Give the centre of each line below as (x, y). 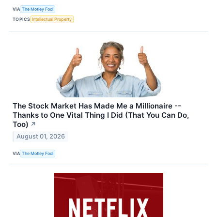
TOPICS (22, 19)
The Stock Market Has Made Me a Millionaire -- (97, 106)
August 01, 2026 (41, 137)
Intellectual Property (52, 19)
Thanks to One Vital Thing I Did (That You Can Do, (101, 115)
